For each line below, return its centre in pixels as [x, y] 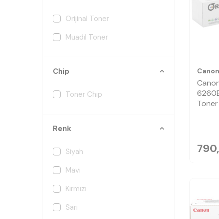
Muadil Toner [87, 37]
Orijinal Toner [87, 19]
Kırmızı [76, 189]
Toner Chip [84, 94]
